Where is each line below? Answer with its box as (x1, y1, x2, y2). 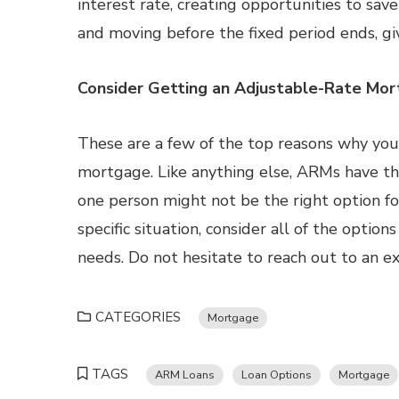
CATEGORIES (95, 308, 181, 326)
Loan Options (241, 367, 312, 382)
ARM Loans (155, 367, 215, 382)
